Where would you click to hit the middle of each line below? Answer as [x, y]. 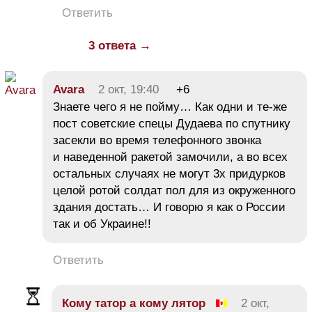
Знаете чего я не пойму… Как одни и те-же [170, 107]
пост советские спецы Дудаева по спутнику [172, 124]
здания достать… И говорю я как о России [169, 208]
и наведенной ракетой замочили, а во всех [170, 157]
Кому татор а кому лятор [134, 304]
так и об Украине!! [102, 224]
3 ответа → [120, 46]
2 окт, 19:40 [128, 90]
